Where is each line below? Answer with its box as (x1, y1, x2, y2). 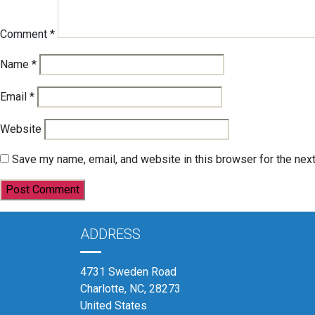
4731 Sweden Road (80, 265, 176, 278)
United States (80, 299, 147, 312)
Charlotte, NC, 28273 (80, 282, 181, 295)
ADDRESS (80, 226, 141, 243)
